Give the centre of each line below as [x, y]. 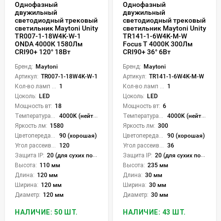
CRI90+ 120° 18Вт [43, 52]
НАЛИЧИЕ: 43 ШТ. [154, 212]
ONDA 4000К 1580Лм [49, 44]
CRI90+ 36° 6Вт [147, 52]
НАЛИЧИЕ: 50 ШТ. [46, 212]
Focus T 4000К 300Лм [158, 44]
